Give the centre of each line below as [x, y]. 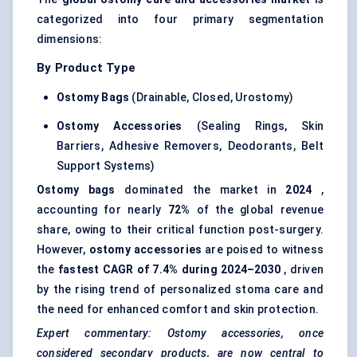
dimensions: [70, 39]
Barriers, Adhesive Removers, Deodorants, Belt [190, 146]
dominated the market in [200, 190]
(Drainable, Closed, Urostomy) [212, 98]
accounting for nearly [102, 210]
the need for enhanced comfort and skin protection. [178, 310]
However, [63, 250]
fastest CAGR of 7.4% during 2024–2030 [169, 270]
